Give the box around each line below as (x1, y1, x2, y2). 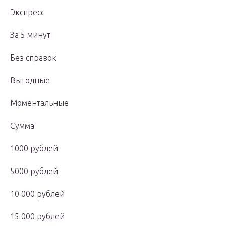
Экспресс (10, 8, 44, 17)
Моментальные (10, 98, 69, 108)
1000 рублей (10, 144, 58, 153)
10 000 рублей (10, 189, 65, 199)
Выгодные (10, 76, 50, 85)
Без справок (10, 53, 56, 63)
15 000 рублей (10, 212, 65, 221)
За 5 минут (10, 30, 50, 40)
